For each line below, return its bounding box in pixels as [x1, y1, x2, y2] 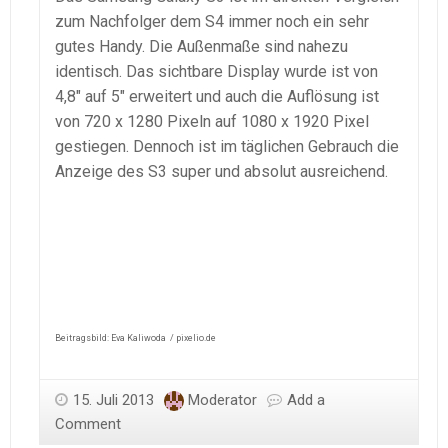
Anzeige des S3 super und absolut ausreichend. [55, 161, 388, 181]
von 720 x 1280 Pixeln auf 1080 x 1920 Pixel [55, 111, 369, 131]
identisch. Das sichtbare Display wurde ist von [55, 61, 378, 81]
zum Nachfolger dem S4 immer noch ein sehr [55, 11, 369, 31]
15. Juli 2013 [73, 390, 154, 409]
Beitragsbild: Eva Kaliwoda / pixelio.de [55, 332, 216, 343]
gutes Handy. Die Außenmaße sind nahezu [55, 36, 348, 56]
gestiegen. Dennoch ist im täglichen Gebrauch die [55, 136, 399, 156]
